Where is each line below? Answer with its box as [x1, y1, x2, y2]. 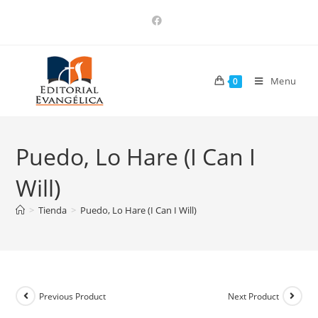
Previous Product [39, 290, 106, 302]
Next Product [227, 290, 279, 302]
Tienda [38, 204, 67, 216]
